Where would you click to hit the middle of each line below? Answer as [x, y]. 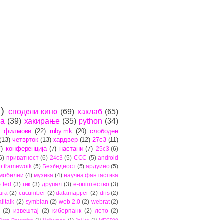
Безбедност [59, 166]
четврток [25, 139]
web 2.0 [69, 201]
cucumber [32, 192]
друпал [52, 184]
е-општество [91, 184]
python [90, 121]
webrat [100, 201]
